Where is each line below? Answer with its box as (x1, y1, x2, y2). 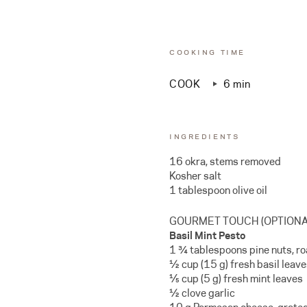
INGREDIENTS (169, 130, 240, 143)
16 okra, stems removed (169, 154, 281, 169)
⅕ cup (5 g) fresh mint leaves (169, 271, 303, 286)
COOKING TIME (169, 45, 245, 58)
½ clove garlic (169, 285, 235, 300)
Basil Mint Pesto (169, 228, 245, 243)
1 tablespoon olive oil (169, 183, 267, 198)
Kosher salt (169, 169, 221, 184)
